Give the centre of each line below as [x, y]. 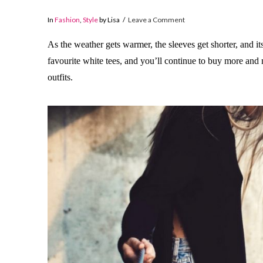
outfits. [60, 77]
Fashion [67, 20]
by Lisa [109, 20]
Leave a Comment [157, 20]
